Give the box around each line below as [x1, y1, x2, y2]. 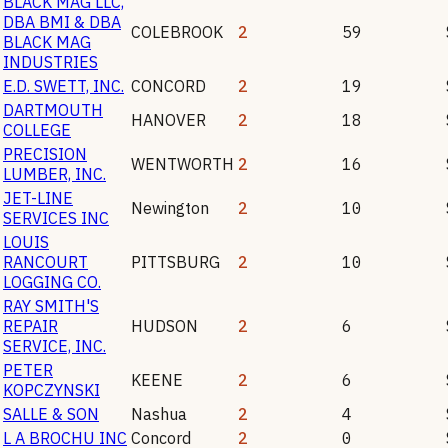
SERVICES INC [3, 207, 109, 228]
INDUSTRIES [3, 51, 98, 72]
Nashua [131, 403, 187, 424]
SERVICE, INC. [3, 335, 106, 356]
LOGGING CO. [3, 271, 101, 292]
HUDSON [131, 315, 198, 336]
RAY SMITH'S [3, 295, 99, 316]
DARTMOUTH [3, 99, 103, 120]
